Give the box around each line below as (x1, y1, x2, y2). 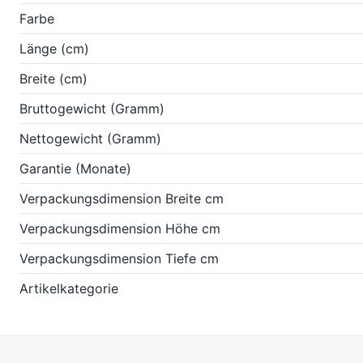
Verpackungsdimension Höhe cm (19, 220, 220, 237)
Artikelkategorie (19, 280, 118, 297)
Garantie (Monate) (19, 160, 131, 177)
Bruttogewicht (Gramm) (19, 100, 164, 117)
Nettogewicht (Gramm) (19, 130, 161, 147)
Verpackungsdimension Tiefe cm (19, 250, 219, 267)
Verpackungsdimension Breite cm (19, 190, 224, 207)
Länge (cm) (19, 41, 89, 57)
